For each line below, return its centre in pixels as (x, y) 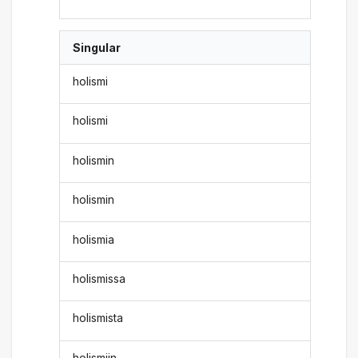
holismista (98, 318)
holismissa (99, 278)
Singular (97, 47)
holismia (94, 239)
